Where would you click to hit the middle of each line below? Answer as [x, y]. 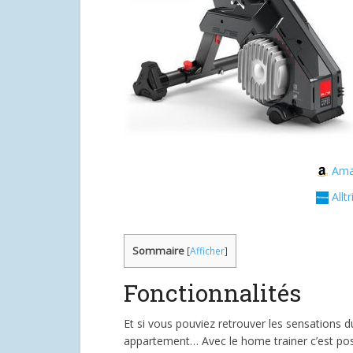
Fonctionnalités [212, 293]
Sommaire [158, 251]
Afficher [207, 251]
